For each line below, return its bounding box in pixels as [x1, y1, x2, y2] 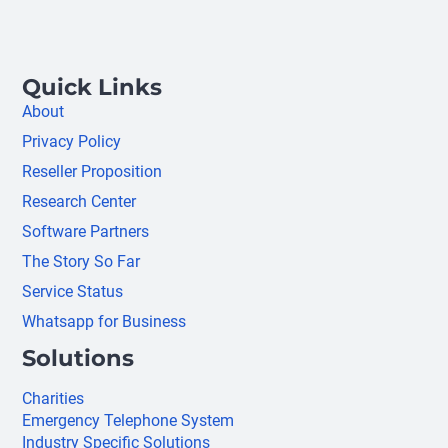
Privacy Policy [22, 132, 122, 152]
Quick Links [22, 73, 163, 102]
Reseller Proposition [22, 162, 163, 182]
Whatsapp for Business [22, 312, 187, 332]
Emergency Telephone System [22, 411, 235, 431]
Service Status [22, 282, 124, 302]
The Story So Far [22, 252, 141, 272]
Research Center [22, 192, 137, 212]
